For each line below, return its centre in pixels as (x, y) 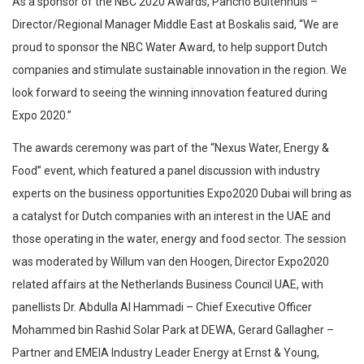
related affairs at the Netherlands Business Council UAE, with (168, 284)
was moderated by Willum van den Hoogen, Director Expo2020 (171, 261)
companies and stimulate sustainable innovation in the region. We (180, 69)
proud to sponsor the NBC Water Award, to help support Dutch (170, 47)
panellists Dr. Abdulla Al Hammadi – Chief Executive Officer (162, 307)
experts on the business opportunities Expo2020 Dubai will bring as (182, 193)
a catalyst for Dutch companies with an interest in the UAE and (171, 216)
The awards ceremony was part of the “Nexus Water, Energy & (171, 147)
